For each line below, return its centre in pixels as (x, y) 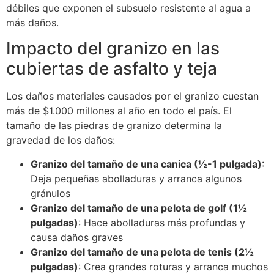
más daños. (32, 22)
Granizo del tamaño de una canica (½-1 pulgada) (146, 164)
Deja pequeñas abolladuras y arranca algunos (136, 178)
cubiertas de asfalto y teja (112, 69)
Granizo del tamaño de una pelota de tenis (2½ (142, 252)
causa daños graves (77, 237)
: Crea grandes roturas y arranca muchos (173, 266)
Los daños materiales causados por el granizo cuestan (132, 96)
